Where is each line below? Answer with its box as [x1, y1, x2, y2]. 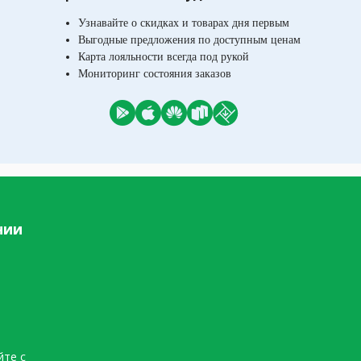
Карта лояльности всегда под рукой [78, 50, 249, 63]
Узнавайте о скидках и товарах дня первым [78, 16, 289, 29]
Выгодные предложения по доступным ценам [78, 33, 301, 46]
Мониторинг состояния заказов [78, 67, 231, 80]
